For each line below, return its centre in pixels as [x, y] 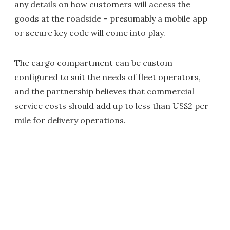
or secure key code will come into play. [90, 33]
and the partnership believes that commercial [104, 91]
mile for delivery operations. [70, 120]
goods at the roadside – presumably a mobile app [111, 18]
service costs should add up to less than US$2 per [111, 106]
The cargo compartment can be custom [93, 63]
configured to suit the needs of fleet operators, [108, 77]
